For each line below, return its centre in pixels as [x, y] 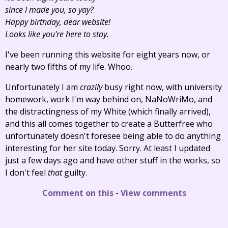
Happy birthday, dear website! [58, 22]
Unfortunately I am [42, 87]
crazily [91, 87]
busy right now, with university [162, 87]
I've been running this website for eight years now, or [108, 54]
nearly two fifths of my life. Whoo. [69, 67]
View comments [153, 193]
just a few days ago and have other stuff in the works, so [113, 160]
